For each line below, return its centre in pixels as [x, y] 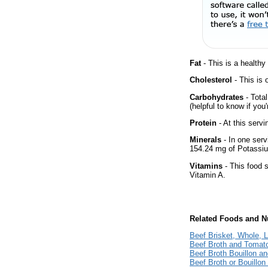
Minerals [205, 140]
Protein [203, 123]
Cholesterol [211, 80]
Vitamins [206, 166]
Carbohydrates [217, 97]
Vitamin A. [208, 175]
